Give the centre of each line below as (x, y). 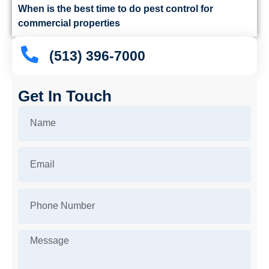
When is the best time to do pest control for (116, 8)
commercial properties (69, 23)
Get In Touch (65, 96)
